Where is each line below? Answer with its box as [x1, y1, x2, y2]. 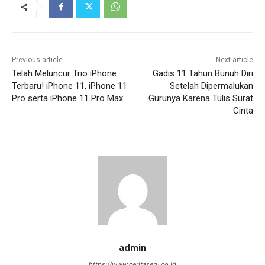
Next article [215, 56, 253, 64]
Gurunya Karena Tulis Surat [148, 93, 253, 104]
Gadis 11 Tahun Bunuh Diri [152, 68, 253, 79]
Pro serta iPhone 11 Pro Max [12, 93, 123, 104]
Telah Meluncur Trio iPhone [12, 68, 117, 79]
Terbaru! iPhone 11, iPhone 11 [12, 80, 127, 92]
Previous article [12, 56, 63, 64]
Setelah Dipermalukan [169, 80, 253, 92]
